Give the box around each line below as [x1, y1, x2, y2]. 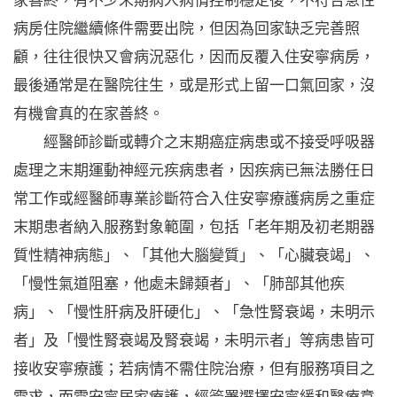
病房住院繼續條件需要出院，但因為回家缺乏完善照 [13, 19, 360, 37]
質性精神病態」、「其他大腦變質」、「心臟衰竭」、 [13, 246, 375, 264]
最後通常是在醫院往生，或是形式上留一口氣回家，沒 [13, 76, 375, 94]
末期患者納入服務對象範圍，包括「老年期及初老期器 [13, 218, 375, 236]
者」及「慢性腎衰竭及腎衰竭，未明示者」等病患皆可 [13, 331, 375, 349]
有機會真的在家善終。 [13, 105, 284, 122]
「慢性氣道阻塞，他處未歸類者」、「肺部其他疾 [13, 275, 345, 292]
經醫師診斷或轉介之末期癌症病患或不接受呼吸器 [13, 133, 375, 151]
